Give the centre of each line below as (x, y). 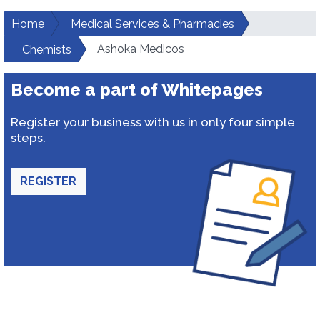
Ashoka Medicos (141, 49)
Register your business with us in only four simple (153, 122)
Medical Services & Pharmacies (152, 24)
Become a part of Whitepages (137, 90)
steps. (28, 138)
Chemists (47, 50)
